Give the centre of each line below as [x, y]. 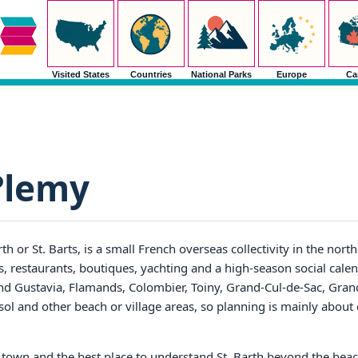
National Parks [221, 74]
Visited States [80, 74]
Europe [291, 74]
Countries [151, 74]
